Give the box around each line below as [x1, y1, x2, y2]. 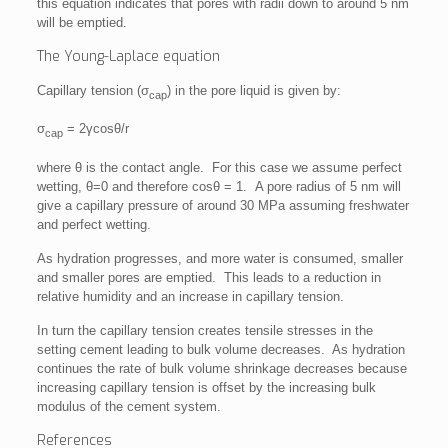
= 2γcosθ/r [62, 121, 129, 137]
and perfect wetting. [36, 216, 151, 232]
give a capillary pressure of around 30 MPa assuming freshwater [36, 197, 409, 213]
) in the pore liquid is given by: [166, 82, 341, 98]
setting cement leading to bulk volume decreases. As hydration [36, 341, 405, 357]
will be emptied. [36, 14, 127, 30]
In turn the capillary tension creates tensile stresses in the [36, 322, 373, 338]
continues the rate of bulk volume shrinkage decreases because [36, 360, 407, 376]
